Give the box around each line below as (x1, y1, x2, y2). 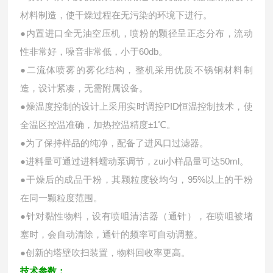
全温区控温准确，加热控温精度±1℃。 (20, 119, 176, 130)
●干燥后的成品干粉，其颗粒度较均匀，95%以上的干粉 (20, 174, 253, 185)
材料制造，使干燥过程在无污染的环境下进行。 (20, 10, 213, 20)
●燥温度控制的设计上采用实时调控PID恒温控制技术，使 (20, 101, 253, 112)
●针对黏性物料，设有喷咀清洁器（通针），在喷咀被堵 (20, 211, 253, 221)
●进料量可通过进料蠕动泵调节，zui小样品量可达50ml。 (20, 156, 249, 166)
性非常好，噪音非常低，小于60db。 (20, 46, 168, 57)
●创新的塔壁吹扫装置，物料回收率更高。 (20, 247, 191, 258)
